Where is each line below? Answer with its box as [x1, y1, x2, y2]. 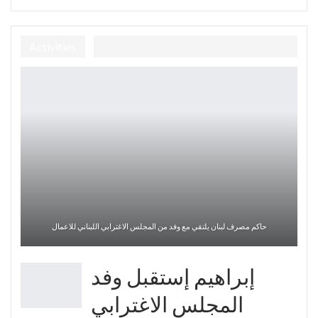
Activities [29, 39, 76, 53]
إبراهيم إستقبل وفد [91, 263, 255, 290]
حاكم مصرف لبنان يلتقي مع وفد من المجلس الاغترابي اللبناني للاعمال [51, 221, 267, 231]
